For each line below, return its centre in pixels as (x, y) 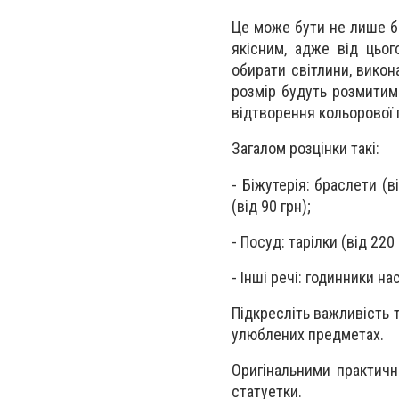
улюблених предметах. (308, 335)
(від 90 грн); (271, 206)
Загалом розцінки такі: (305, 149)
